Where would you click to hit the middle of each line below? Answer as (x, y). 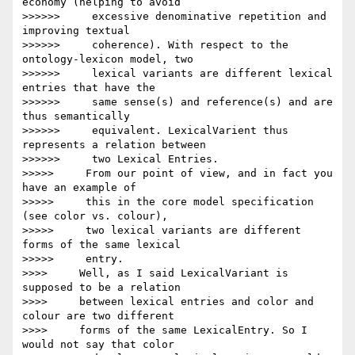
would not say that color (98, 345)
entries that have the (89, 88)
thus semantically (76, 116)
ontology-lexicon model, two (108, 59)
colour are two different (98, 316)
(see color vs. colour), (95, 216)
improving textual (76, 31)
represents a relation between (114, 145)
